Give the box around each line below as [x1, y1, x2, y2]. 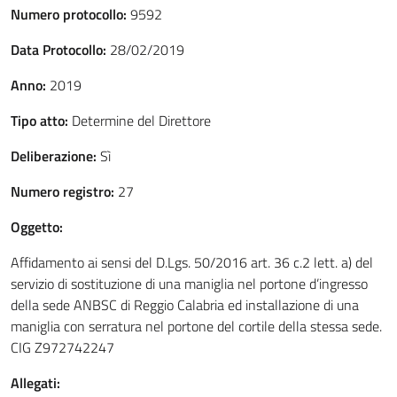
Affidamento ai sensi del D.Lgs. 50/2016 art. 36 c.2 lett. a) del [11, 252, 373, 273]
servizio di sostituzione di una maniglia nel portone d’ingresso [11, 273, 368, 294]
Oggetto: [11, 216, 63, 237]
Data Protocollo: [11, 39, 106, 60]
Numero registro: [11, 181, 114, 202]
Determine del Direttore [68, 110, 211, 131]
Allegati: [11, 372, 60, 393]
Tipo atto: [11, 110, 68, 131]
